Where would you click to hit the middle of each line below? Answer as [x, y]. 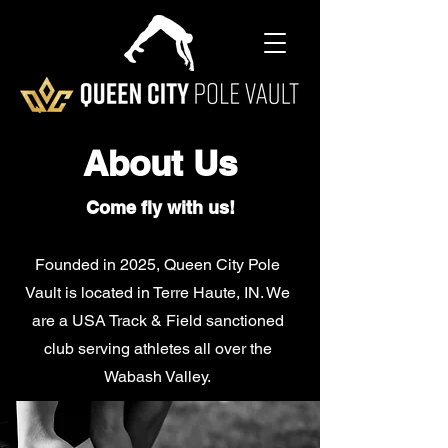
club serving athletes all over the [157, 348]
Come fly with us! [160, 207]
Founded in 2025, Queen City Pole [157, 264]
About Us [160, 163]
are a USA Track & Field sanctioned [157, 320]
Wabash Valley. [157, 376]
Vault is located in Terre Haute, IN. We [157, 292]
